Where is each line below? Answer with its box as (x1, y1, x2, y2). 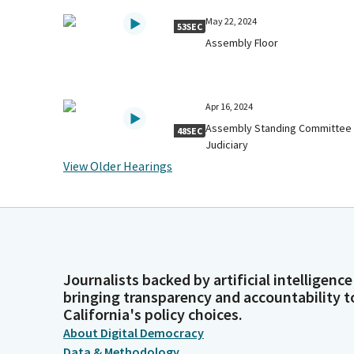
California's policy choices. (63, 304, 243, 324)
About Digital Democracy (63, 325, 204, 341)
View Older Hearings (63, 157, 172, 174)
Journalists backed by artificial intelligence (63, 269, 352, 289)
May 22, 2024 (205, 14, 257, 27)
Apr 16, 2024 (205, 100, 253, 112)
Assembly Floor (205, 35, 278, 50)
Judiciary (205, 137, 248, 152)
